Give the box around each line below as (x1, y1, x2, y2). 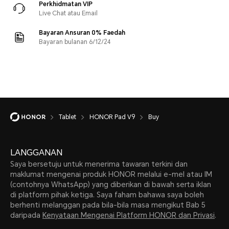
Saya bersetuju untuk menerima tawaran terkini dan (10, 159, 188, 168)
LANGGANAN (10, 147, 62, 157)
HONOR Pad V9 (89, 113, 135, 121)
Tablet (59, 113, 76, 121)
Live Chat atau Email (39, 9, 98, 17)
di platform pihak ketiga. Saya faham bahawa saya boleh (10, 190, 204, 199)
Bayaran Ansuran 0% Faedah (39, 29, 125, 36)
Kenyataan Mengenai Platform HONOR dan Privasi (42, 211, 215, 219)
